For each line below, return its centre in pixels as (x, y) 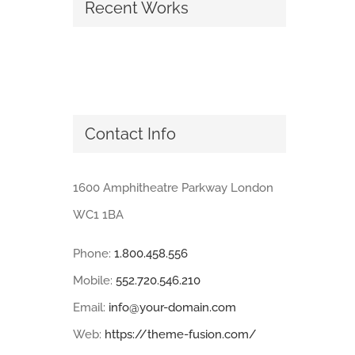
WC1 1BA (98, 214)
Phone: (93, 253)
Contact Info (130, 134)
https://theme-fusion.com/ (180, 334)
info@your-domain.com (172, 307)
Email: (90, 307)
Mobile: (94, 280)
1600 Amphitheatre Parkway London (173, 187)
